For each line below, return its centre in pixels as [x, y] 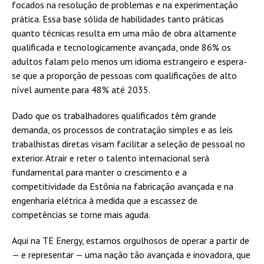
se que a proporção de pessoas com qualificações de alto [124, 75]
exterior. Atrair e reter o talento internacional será [110, 158]
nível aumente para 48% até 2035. [81, 89]
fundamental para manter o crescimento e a [99, 172]
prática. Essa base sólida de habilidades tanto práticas [118, 19]
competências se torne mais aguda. [81, 214]
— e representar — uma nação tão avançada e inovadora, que [131, 254]
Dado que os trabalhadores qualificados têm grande [114, 115]
